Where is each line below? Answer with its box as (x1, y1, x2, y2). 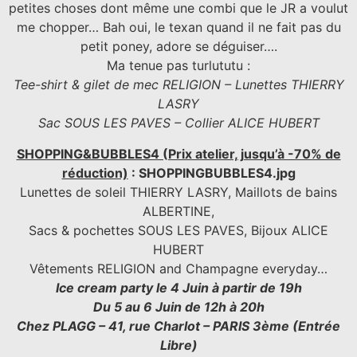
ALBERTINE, (143, 202, 214, 219)
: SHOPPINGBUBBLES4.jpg (127, 164, 296, 181)
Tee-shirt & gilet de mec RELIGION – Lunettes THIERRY (13, 76, 344, 93)
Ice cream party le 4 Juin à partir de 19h (55, 279, 302, 296)
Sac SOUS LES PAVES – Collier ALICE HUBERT (37, 115, 320, 131)
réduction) (61, 164, 128, 181)
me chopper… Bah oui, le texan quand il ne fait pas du (16, 19, 341, 36)
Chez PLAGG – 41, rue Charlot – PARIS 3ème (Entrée (17, 317, 340, 334)
